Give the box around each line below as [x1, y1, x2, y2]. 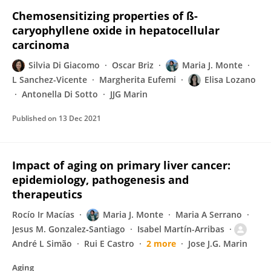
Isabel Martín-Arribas [137, 223, 224, 235]
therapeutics [12, 187, 82, 201]
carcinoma [12, 38, 70, 52]
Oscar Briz [112, 59, 154, 71]
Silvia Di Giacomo [28, 59, 100, 71]
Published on [12, 113, 59, 123]
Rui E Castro [84, 238, 134, 249]
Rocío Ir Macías [12, 209, 74, 220]
